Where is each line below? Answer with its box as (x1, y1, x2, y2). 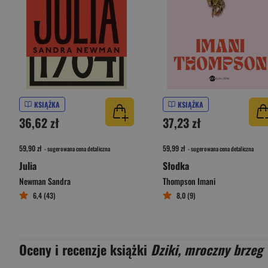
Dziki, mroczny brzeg (151, 240, 263, 259)
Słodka (163, 159, 189, 173)
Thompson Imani (163, 175, 215, 187)
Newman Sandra (19, 175, 71, 187)
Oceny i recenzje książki (19, 240, 151, 259)
